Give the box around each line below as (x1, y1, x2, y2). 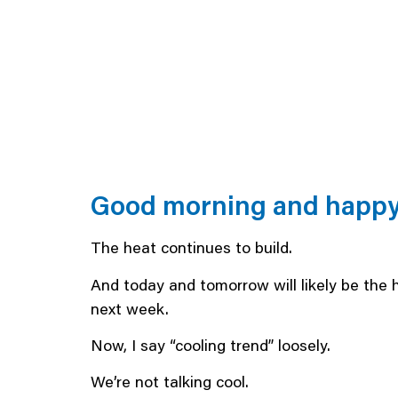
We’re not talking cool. (91, 370, 249, 393)
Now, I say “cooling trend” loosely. (91, 334, 330, 356)
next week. (91, 297, 169, 319)
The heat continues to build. (91, 236, 292, 259)
